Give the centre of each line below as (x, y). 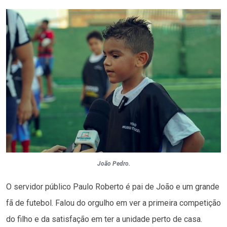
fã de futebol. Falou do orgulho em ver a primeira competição (113, 203)
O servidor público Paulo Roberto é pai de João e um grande (113, 186)
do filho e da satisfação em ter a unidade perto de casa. (104, 219)
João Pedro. (113, 163)
